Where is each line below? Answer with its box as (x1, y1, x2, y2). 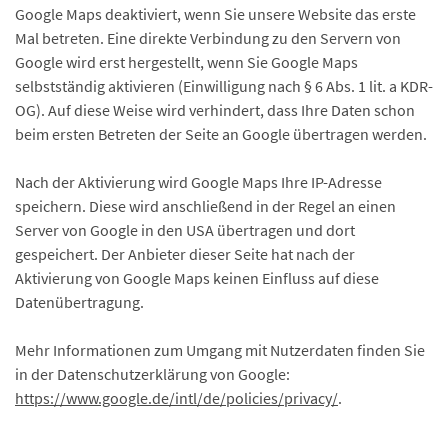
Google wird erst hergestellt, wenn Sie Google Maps (15, 52, 358, 72)
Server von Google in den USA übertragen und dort (15, 220, 355, 240)
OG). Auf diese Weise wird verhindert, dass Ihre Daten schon (15, 100, 415, 120)
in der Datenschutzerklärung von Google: (15, 364, 290, 384)
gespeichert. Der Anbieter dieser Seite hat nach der (15, 244, 355, 264)
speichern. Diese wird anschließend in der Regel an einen (15, 196, 396, 216)
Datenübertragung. (15, 292, 144, 312)
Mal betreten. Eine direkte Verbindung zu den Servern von (15, 28, 401, 48)
